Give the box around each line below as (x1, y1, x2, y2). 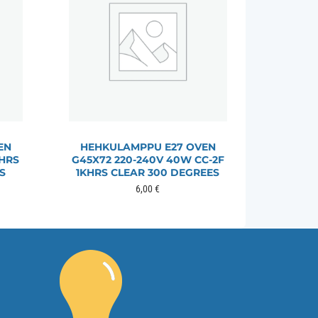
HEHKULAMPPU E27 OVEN (79, 140, 216, 153)
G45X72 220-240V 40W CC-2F (71, 153, 224, 166)
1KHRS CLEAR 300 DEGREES (76, 165, 220, 179)
